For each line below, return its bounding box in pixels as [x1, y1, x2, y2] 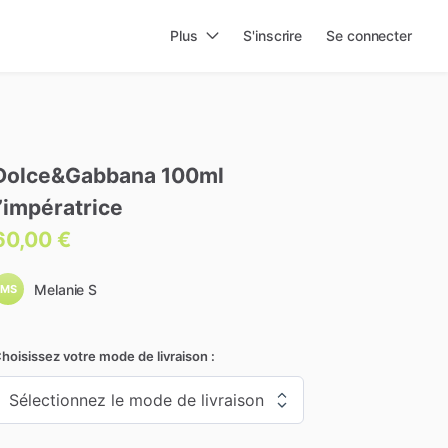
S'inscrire [243, 27, 303, 44]
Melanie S [34, 281, 98, 298]
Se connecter [326, 27, 412, 44]
